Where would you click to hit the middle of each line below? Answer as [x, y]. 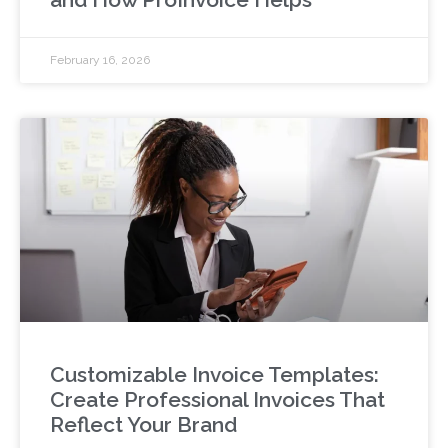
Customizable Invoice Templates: [214, 375]
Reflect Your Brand [143, 425]
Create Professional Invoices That [217, 400]
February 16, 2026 [100, 60]
